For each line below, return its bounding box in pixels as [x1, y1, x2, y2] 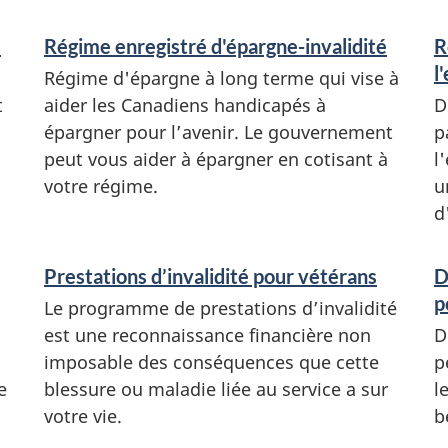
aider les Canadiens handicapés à [44, 92, 326, 117]
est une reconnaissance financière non [44, 322, 371, 347]
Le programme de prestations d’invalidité [44, 295, 397, 320]
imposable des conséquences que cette [44, 349, 379, 374]
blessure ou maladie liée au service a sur [44, 376, 388, 401]
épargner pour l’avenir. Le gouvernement [44, 119, 393, 144]
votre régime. [44, 173, 158, 198]
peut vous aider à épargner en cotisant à [44, 146, 388, 171]
